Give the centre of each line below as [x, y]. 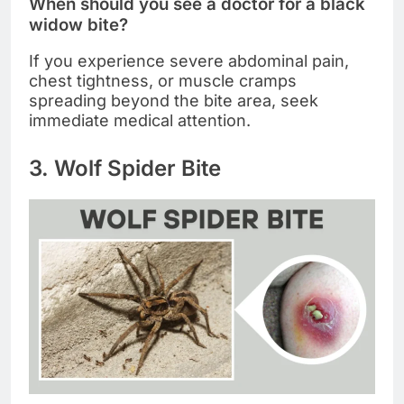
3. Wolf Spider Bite [125, 169]
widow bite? [78, 24]
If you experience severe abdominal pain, [189, 61]
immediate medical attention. [140, 121]
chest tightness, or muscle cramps [163, 81]
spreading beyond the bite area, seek [174, 101]
